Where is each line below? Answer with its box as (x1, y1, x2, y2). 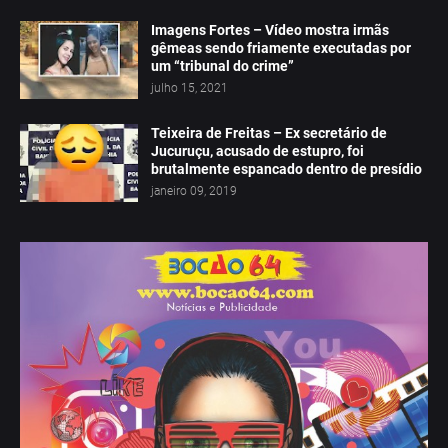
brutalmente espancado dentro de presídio (151, 161, 422, 178)
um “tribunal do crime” (151, 58, 294, 75)
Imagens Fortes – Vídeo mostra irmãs (151, 22, 389, 39)
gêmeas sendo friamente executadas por (151, 40, 411, 57)
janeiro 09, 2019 (151, 184, 237, 199)
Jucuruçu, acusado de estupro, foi (151, 143, 364, 160)
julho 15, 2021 (151, 81, 228, 96)
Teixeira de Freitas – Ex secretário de (151, 125, 387, 142)
